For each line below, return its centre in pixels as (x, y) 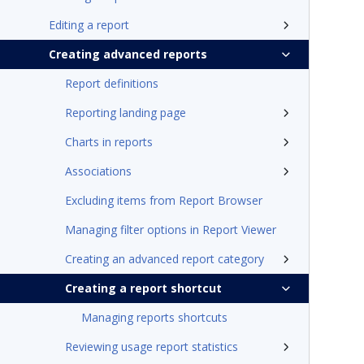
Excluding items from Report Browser (164, 200)
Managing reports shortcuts (154, 317)
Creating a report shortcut (143, 288)
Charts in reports (109, 142)
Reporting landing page (126, 113)
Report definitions (112, 83)
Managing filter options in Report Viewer (171, 230)
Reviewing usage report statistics (152, 347)
